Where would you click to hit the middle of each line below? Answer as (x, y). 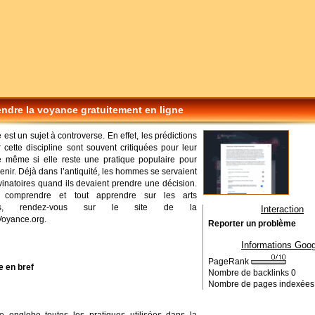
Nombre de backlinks (250, 273)
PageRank (230, 262)
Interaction (282, 209)
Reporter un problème (252, 224)
